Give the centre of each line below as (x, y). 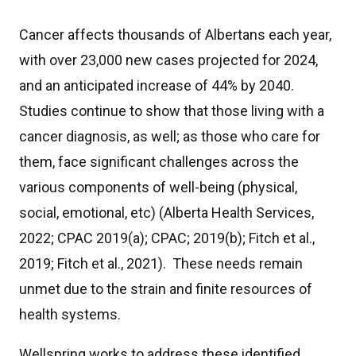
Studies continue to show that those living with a (172, 111)
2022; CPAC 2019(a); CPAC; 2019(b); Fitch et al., (167, 238)
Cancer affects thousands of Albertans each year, (175, 35)
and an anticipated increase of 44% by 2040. (157, 85)
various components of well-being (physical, (158, 187)
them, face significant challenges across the (159, 162)
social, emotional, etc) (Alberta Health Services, (166, 213)
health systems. (70, 314)
